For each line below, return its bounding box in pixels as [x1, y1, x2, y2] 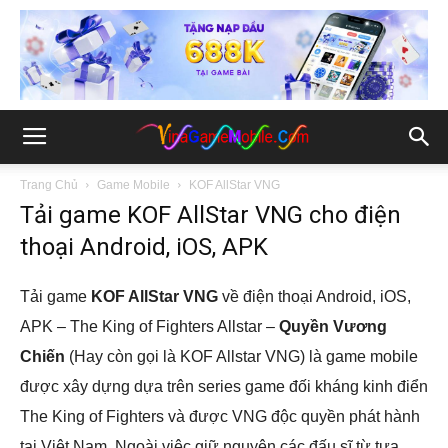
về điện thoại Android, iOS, [218, 288, 411, 305]
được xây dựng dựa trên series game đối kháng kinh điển [20, 378, 428, 395]
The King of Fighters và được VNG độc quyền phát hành [20, 408, 420, 425]
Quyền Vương [279, 318, 387, 335]
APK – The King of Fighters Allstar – [20, 318, 279, 335]
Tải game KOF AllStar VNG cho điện [20, 201, 401, 229]
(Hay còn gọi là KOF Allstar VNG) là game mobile [65, 348, 418, 365]
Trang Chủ [20, 178, 78, 192]
